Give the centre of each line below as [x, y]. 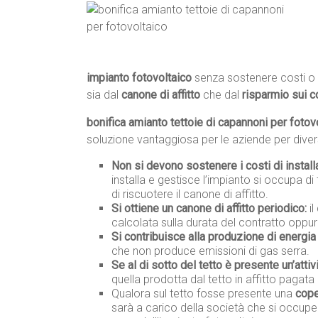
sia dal [104, 95]
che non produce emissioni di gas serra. [210, 251]
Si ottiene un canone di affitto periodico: [209, 209]
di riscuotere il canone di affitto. [190, 194]
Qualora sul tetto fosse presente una [203, 294]
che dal [221, 95]
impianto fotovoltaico [139, 78]
